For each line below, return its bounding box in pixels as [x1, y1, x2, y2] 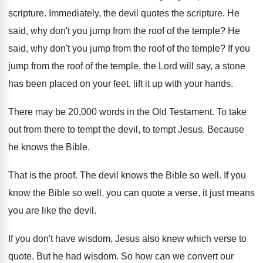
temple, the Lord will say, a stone [110, 61, 245, 72]
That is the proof [8, 170, 75, 181]
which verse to [187, 234, 247, 244]
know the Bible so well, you [8, 188, 122, 198]
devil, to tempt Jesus [118, 124, 203, 135]
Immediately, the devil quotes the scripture [49, 8, 222, 19]
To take [217, 107, 247, 117]
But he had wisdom [36, 251, 116, 262]
